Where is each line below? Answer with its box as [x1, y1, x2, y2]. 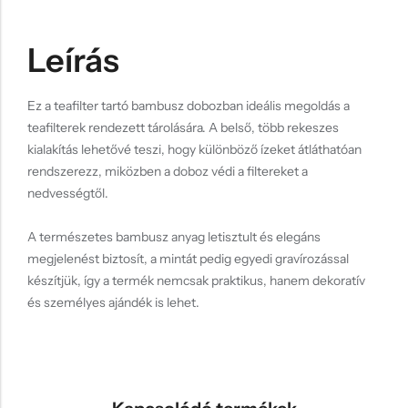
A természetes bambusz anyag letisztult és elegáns [27, 228, 321, 245]
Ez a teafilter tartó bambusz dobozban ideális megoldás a [27, 97, 350, 114]
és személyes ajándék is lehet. [27, 293, 199, 311]
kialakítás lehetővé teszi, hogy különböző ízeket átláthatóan [27, 140, 362, 158]
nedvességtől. [27, 184, 108, 201]
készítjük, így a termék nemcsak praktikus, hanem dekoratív [27, 271, 365, 289]
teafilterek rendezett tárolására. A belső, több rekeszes [27, 118, 339, 136]
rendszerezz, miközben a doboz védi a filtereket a [27, 162, 308, 179]
